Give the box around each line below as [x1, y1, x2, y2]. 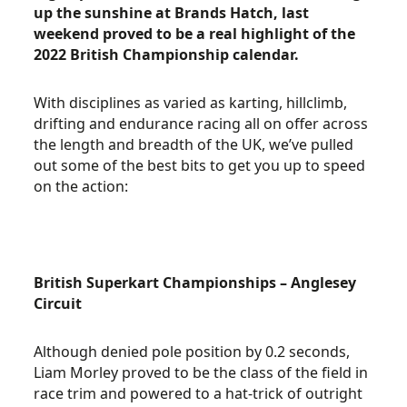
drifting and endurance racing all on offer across [34, 114, 369, 134]
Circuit [34, 293, 83, 313]
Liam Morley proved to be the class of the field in [34, 362, 369, 382]
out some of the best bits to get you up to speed [34, 155, 366, 175]
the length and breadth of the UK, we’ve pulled [34, 134, 354, 154]
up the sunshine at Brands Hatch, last [34, 3, 310, 23]
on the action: [34, 176, 129, 196]
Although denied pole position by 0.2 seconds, [34, 342, 351, 362]
